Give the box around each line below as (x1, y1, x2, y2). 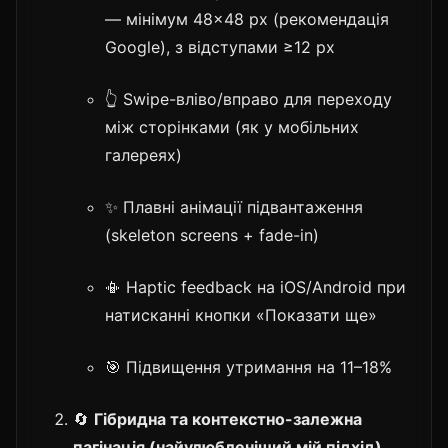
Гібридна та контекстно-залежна (94, 408, 362, 429)
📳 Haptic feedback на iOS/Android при (105, 276, 406, 297)
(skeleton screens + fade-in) (105, 224, 319, 245)
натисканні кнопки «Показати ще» (105, 304, 377, 325)
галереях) (105, 144, 182, 165)
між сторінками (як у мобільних (105, 116, 359, 137)
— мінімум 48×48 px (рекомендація (105, 8, 389, 29)
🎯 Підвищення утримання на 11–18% (105, 356, 392, 377)
